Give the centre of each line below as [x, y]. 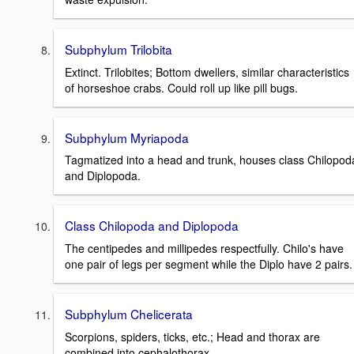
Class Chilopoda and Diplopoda [152, 226]
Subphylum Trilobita [119, 49]
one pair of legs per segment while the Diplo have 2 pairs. [209, 264]
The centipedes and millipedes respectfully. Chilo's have [204, 248]
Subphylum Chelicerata [129, 313]
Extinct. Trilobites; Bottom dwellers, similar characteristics [207, 72]
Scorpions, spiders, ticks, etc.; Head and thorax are [192, 336]
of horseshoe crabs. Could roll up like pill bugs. [181, 87]
